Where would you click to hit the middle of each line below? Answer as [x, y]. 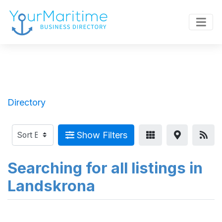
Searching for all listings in [105, 168]
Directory [27, 102]
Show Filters [101, 135]
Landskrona [51, 186]
